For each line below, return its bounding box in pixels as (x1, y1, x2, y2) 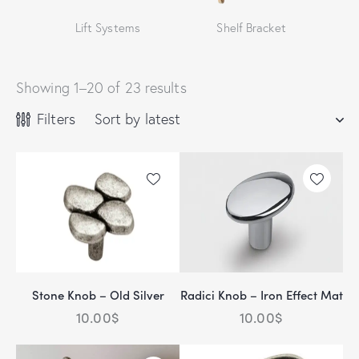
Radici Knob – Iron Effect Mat (179, 285, 343, 303)
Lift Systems (75, 20, 140, 35)
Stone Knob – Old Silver (31, 285, 164, 303)
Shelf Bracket (216, 20, 286, 35)
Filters (37, 110, 75, 129)
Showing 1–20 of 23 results (16, 79, 187, 98)
